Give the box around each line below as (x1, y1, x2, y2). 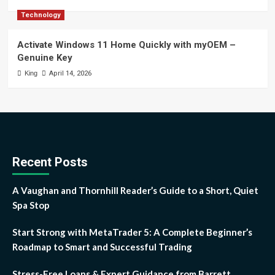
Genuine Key (17, 52, 72, 63)
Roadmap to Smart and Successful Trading (12, 241, 192, 252)
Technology (20, 10, 61, 19)
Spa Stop (12, 199, 50, 211)
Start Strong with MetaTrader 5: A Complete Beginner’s (12, 226, 252, 238)
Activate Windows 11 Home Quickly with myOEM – (17, 39, 236, 50)
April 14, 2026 (48, 69, 91, 77)
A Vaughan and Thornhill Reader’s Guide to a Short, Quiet (12, 184, 258, 196)
